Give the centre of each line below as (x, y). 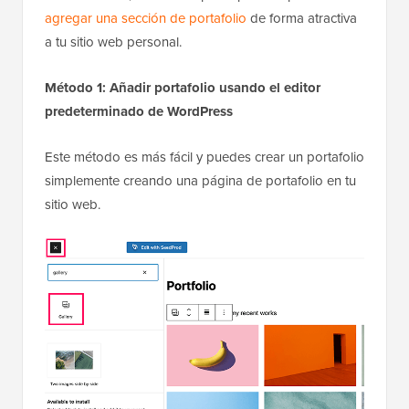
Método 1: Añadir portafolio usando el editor (183, 87)
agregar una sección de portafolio (146, 17)
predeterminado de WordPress (139, 111)
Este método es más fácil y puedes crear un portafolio (204, 156)
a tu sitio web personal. (113, 41)
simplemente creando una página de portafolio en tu (200, 180)
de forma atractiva (302, 17)
